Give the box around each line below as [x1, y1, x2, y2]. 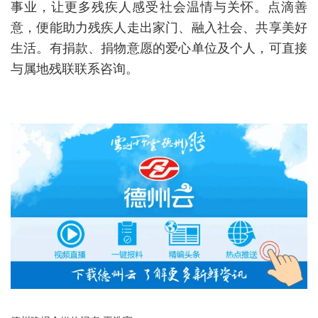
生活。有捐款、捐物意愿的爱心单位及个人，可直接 [11, 41, 307, 55]
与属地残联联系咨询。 [11, 62, 138, 76]
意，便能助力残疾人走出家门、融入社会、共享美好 [11, 21, 307, 35]
